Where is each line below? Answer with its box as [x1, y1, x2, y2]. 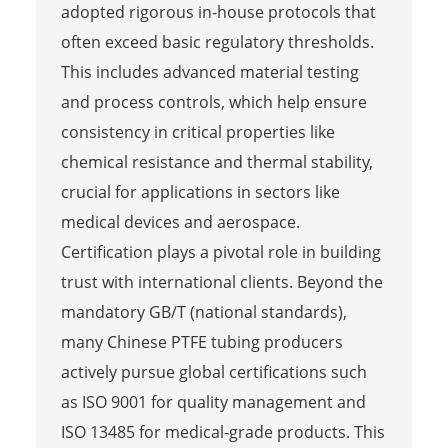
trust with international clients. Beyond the [60, 270, 383, 293]
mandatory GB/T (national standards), [60, 300, 347, 323]
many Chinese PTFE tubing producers [60, 330, 343, 353]
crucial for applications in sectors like [60, 180, 340, 203]
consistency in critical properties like [60, 120, 335, 143]
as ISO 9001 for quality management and [60, 390, 366, 413]
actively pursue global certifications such [60, 360, 367, 383]
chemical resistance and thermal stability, [60, 150, 373, 173]
